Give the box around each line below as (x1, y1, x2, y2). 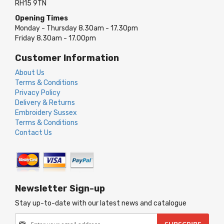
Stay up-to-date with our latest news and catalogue (15, 199, 186, 207)
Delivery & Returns (15, 98, 75, 107)
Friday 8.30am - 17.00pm (15, 34, 96, 42)
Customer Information (15, 52, 119, 63)
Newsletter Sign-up (15, 183, 105, 194)
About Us (15, 68, 44, 77)
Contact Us (15, 128, 52, 137)
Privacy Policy (15, 88, 60, 97)
